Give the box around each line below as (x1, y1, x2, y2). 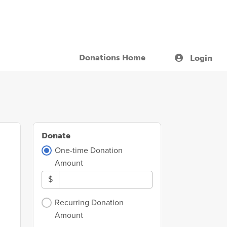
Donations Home (79, 53, 145, 62)
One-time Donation (55, 145, 123, 156)
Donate (42, 131, 70, 140)
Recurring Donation (55, 198, 124, 208)
